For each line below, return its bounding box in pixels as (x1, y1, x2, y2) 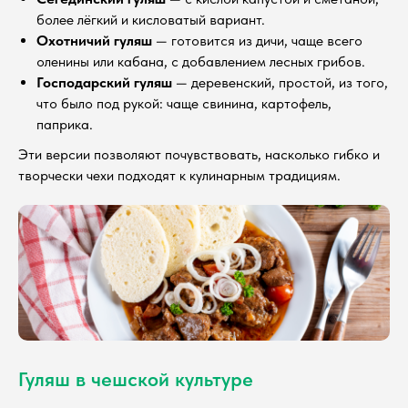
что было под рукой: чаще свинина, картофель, (36, 95, 331, 113)
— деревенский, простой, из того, (172, 74, 388, 92)
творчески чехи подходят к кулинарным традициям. (18, 167, 341, 185)
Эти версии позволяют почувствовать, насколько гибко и (18, 146, 380, 164)
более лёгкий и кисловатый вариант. (36, 11, 265, 29)
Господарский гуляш (36, 74, 172, 92)
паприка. (36, 116, 93, 134)
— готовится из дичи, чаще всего (152, 32, 362, 50)
